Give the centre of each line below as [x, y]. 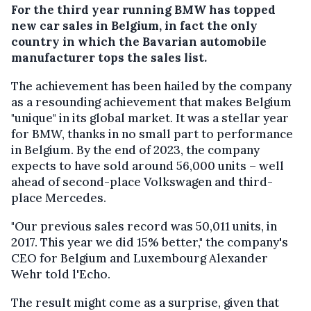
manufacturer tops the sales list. [109, 57]
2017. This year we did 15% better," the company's [150, 242]
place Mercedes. [59, 197]
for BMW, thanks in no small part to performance [152, 134]
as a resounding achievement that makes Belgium [151, 102]
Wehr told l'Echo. [61, 274]
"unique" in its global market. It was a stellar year [150, 118]
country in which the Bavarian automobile [139, 41]
